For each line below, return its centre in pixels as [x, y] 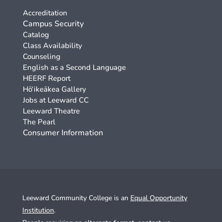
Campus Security [53, 24]
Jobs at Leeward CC [55, 100]
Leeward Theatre [51, 111]
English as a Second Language [74, 68]
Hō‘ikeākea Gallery [54, 89]
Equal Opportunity [159, 198]
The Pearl [39, 122]
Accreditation [45, 13]
